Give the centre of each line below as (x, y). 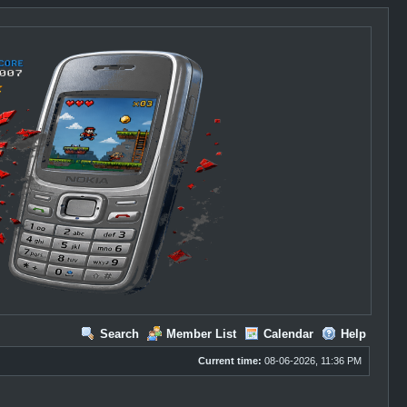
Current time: (229, 361)
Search (119, 334)
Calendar (288, 334)
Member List (201, 334)
